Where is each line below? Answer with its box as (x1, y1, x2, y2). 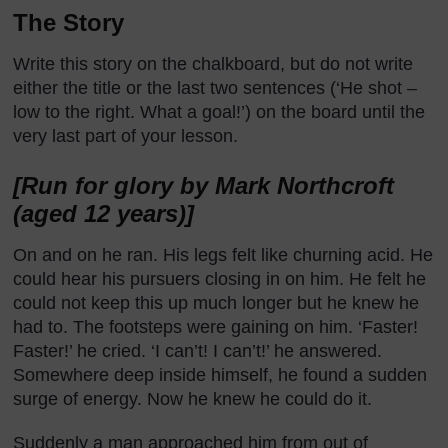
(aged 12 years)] (13, 199, 194, 227)
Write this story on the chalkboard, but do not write (13, 53, 413, 74)
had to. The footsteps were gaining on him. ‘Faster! (13, 316, 418, 337)
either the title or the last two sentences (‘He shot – (13, 77, 417, 98)
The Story (13, 8, 124, 36)
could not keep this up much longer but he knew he (13, 292, 419, 313)
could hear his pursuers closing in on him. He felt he (13, 268, 426, 289)
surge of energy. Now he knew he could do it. (13, 388, 372, 409)
